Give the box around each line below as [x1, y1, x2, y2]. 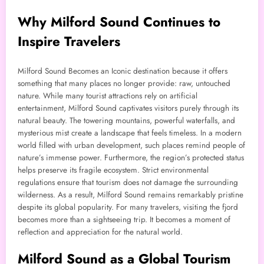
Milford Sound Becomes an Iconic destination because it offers [18, 65, 227, 77]
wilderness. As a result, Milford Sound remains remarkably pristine [18, 189, 243, 200]
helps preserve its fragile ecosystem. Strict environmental [18, 164, 209, 176]
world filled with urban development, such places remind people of [18, 139, 245, 151]
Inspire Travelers [18, 32, 120, 51]
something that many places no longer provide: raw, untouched [18, 77, 230, 89]
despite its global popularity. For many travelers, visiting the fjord [18, 201, 238, 213]
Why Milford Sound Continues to [18, 12, 220, 32]
